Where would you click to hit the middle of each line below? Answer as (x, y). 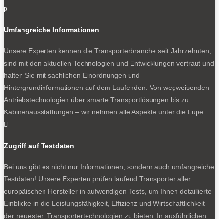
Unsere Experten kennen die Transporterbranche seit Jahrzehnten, (108, 51)
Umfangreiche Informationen (52, 30)
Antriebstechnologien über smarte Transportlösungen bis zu (96, 100)
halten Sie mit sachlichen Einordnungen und (72, 76)
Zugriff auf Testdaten (39, 145)
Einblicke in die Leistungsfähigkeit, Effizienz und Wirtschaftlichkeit (104, 204)
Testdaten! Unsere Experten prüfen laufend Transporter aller (97, 179)
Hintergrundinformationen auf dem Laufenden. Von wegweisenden (107, 88)
